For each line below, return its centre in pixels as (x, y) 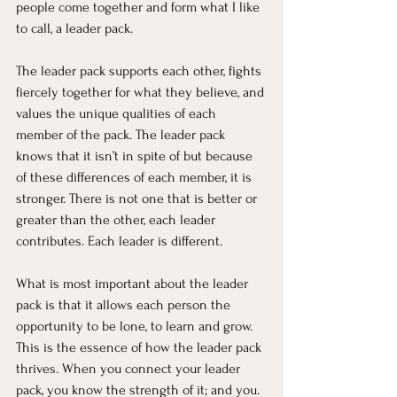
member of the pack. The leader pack (122, 135)
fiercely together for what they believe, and (142, 93)
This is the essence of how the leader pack (140, 348)
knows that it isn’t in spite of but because (136, 156)
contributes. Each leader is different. (119, 241)
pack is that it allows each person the (125, 305)
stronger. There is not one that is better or (138, 199)
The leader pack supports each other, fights (140, 71)
